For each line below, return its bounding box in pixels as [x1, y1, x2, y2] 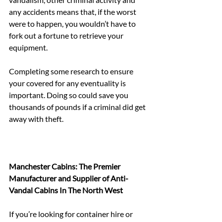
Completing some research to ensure [9, 66, 135, 76]
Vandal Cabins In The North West [9, 185, 123, 195]
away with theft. [9, 113, 63, 123]
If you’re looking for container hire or [9, 209, 134, 219]
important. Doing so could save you [9, 90, 130, 100]
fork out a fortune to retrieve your [9, 30, 125, 40]
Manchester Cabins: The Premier [9, 161, 122, 171]
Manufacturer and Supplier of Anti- [9, 173, 128, 183]
